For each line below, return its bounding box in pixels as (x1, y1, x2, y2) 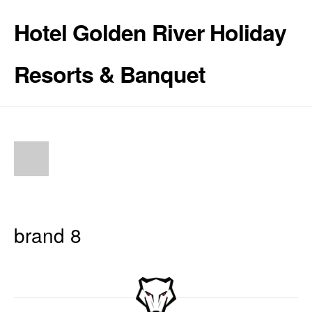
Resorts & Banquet (14, 58, 205, 90)
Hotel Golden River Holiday (14, 16, 286, 48)
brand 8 (14, 221, 81, 249)
